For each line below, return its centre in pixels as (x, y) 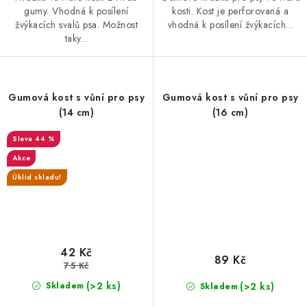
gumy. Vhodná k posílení (76, 11)
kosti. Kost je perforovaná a (230, 11)
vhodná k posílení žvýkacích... (230, 25)
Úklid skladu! (37, 177)
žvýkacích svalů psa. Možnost (76, 24)
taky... (76, 38)
